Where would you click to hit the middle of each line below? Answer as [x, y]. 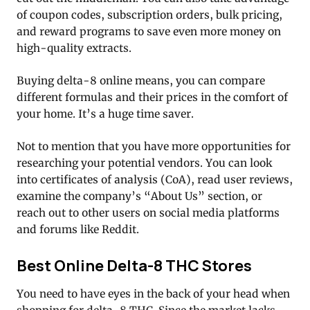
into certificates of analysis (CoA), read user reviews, [155, 180]
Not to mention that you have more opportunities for [154, 147]
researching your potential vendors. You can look [144, 163]
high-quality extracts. [74, 48]
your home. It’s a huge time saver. [105, 114]
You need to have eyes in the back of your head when [153, 294]
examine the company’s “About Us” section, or [139, 197]
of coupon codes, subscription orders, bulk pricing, [149, 15]
